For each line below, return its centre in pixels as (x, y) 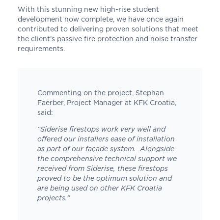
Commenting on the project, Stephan (100, 92)
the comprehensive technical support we (107, 158)
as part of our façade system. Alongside (106, 149)
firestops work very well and (116, 129)
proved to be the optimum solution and (104, 178)
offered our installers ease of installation (106, 139)
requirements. (41, 48)
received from (62, 168)
